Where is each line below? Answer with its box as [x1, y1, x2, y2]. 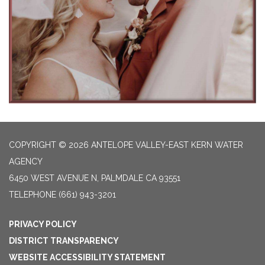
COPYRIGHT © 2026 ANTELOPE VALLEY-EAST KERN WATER [9, 140, 243, 150]
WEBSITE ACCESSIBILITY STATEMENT [9, 252, 166, 262]
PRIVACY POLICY [9, 219, 77, 229]
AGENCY [9, 156, 43, 166]
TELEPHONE [9, 189, 56, 199]
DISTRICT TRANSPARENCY [9, 235, 119, 245]
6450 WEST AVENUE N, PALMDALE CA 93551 [9, 173, 180, 183]
